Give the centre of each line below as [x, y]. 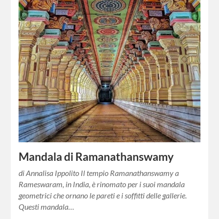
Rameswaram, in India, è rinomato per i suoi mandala [102, 184]
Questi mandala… [47, 206]
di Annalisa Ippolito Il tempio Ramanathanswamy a [99, 173]
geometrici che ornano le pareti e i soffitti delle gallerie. [103, 195]
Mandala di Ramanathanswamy [96, 156]
